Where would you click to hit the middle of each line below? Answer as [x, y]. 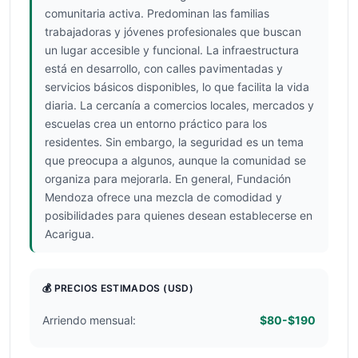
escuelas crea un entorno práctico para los [156, 123]
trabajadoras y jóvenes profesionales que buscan [173, 32]
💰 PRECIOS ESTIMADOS [103, 288]
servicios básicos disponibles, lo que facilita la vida [177, 87]
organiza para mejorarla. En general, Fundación [168, 179]
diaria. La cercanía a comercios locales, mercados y [179, 105]
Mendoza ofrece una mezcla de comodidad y [163, 197]
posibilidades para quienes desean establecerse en [179, 215]
